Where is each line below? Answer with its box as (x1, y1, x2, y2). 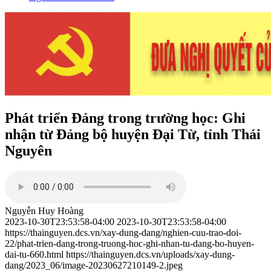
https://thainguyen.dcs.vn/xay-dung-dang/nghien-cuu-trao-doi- (5, 227, 241, 238)
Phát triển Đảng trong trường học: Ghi (5, 109, 246, 126)
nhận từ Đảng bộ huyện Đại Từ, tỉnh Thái (5, 126, 261, 142)
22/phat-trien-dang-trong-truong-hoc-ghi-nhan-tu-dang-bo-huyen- (5, 238, 254, 249)
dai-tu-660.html (5, 249, 64, 260)
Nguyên (5, 142, 52, 158)
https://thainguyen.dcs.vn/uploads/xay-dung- (66, 249, 235, 260)
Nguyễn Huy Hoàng (5, 206, 83, 217)
